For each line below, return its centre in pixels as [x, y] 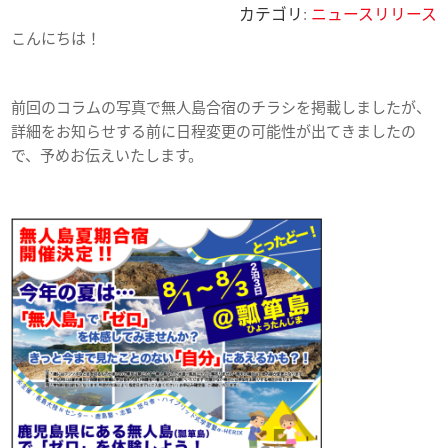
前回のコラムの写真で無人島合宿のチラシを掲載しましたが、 [221, 108]
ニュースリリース [373, 14]
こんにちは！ [56, 38]
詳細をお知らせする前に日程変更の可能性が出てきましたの [214, 132]
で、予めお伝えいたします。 [107, 156]
